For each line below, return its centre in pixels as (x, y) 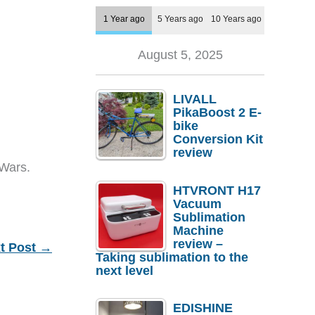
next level (124, 270)
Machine (198, 230)
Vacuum (197, 204)
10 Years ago (236, 19)
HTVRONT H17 (217, 190)
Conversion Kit (218, 140)
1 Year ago (124, 19)
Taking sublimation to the (172, 257)
